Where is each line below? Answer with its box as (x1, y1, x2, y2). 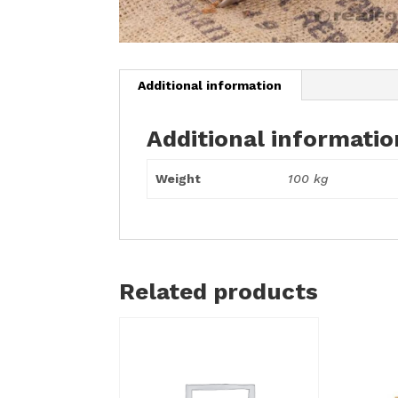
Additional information (138, 77, 283, 92)
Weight (155, 171, 201, 186)
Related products (119, 277, 319, 305)
